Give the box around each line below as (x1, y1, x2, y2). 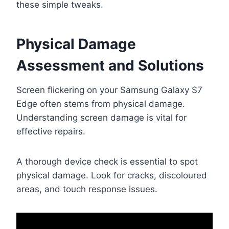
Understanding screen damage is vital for (16, 112, 187, 123)
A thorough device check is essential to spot (16, 156, 198, 167)
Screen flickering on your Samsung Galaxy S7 (16, 85, 202, 96)
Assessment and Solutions (16, 57, 204, 75)
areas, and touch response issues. (16, 184, 157, 195)
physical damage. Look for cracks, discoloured (16, 170, 207, 181)
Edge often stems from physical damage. (16, 99, 185, 109)
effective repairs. (16, 126, 85, 137)
